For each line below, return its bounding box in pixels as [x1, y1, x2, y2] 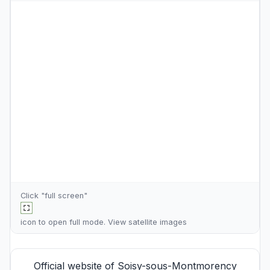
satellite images [128, 218, 187, 227]
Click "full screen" [20, 191, 87, 200]
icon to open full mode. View [20, 218, 128, 227]
